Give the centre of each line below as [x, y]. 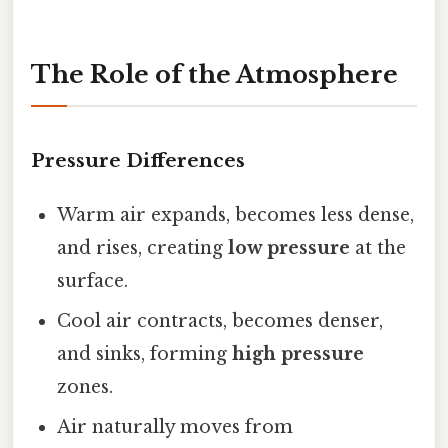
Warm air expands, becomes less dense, [236, 215]
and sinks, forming [145, 354]
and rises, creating [143, 248]
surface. [93, 281]
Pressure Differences [138, 161]
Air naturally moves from [175, 427]
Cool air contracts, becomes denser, [220, 321]
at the [378, 248]
